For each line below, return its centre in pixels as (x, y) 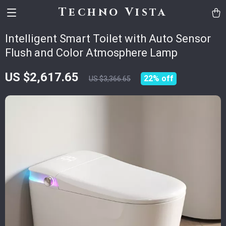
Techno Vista (113, 12)
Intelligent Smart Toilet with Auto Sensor (108, 39)
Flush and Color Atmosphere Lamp (91, 53)
